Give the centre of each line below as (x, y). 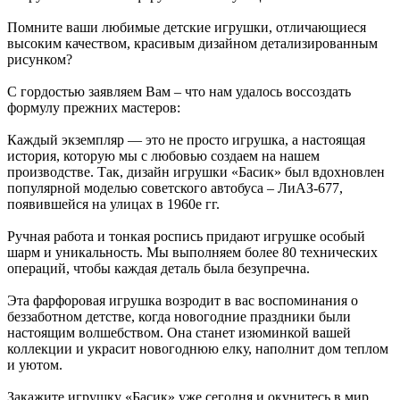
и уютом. (35, 364)
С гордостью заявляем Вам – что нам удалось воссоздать (179, 91)
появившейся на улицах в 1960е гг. (113, 204)
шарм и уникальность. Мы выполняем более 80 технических (192, 252)
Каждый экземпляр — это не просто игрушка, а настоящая (186, 139)
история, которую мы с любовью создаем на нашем (163, 155)
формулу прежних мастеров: (94, 107)
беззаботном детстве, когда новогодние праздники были (179, 316)
